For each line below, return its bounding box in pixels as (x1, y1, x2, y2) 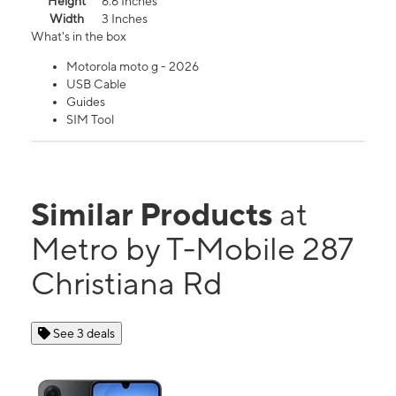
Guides (66, 95, 105, 110)
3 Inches (102, 11, 148, 27)
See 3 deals (53, 326, 115, 341)
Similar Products (31, 195, 279, 233)
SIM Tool (66, 112, 114, 127)
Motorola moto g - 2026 (66, 59, 199, 74)
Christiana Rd (31, 264, 223, 302)
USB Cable (66, 77, 126, 92)
